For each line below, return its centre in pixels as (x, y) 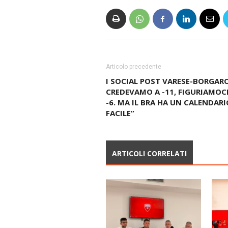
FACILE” (120, 113)
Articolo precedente (133, 67)
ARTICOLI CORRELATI (149, 154)
